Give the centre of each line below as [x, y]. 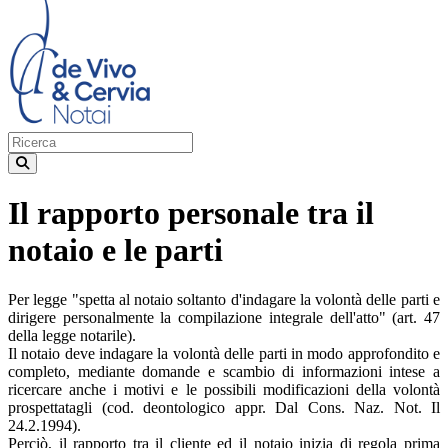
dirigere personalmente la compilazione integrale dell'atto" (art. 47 [224, 317]
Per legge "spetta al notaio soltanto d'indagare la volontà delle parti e [224, 299]
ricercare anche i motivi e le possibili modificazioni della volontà [224, 389]
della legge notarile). [72, 335]
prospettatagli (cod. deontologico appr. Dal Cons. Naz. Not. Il [224, 407]
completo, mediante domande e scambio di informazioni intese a [224, 371]
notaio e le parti [115, 250]
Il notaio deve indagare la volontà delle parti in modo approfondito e [224, 353]
